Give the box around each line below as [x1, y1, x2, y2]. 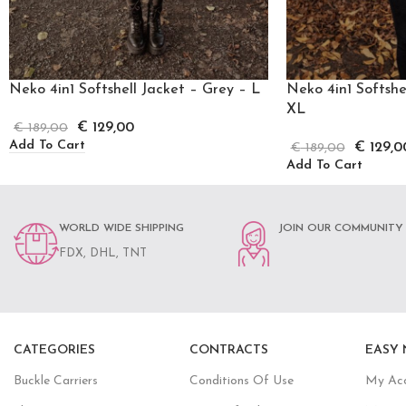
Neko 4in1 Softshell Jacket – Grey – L [9, 82, 260, 98]
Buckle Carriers [13, 374, 98, 389]
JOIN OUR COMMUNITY [278, 223, 404, 235]
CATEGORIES [13, 343, 95, 358]
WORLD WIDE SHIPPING [59, 223, 184, 235]
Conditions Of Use [188, 374, 294, 389]
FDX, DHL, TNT [59, 247, 147, 260]
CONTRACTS [188, 343, 268, 358]
